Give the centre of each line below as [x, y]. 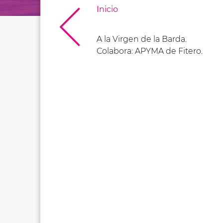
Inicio [107, 9]
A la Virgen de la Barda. [141, 39]
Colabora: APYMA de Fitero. [149, 51]
